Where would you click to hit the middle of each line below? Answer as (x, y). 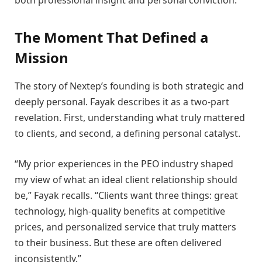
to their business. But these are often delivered (118, 242)
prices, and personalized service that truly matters (125, 227)
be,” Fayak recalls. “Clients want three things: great (126, 195)
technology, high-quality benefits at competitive (120, 211)
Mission (42, 58)
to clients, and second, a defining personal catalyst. (127, 133)
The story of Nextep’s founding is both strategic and (129, 86)
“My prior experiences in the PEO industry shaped (124, 163)
